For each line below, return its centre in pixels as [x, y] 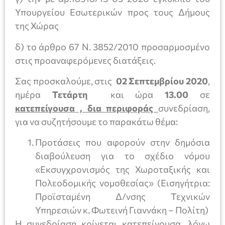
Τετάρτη [76, 95]
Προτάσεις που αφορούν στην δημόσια [123, 142]
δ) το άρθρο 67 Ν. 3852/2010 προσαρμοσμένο [113, 46]
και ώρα [138, 95]
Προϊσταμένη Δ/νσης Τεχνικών [123, 197]
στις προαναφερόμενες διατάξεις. [85, 60]
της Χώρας [37, 26]
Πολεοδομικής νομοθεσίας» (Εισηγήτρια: [123, 183]
